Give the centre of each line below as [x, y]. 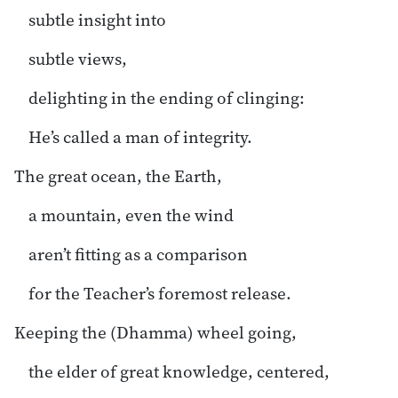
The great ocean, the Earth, [118, 175]
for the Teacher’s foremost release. [160, 293]
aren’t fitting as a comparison [138, 254]
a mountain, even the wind [131, 215]
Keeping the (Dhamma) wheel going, [155, 332]
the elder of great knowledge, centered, [179, 371]
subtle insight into [97, 19]
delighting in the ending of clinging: [167, 97]
